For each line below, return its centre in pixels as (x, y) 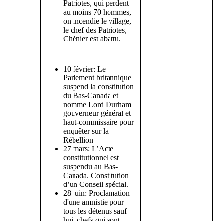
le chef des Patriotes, (95, 30)
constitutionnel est (91, 157)
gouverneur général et (97, 113)
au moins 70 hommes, (97, 12)
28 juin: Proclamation (96, 193)
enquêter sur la (86, 131)
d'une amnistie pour (93, 202)
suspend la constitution (98, 86)
